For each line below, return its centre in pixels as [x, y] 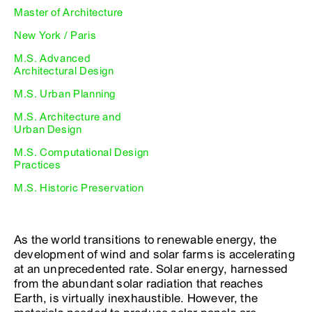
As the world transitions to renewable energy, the [146, 240]
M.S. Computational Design [81, 152]
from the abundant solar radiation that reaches [139, 283]
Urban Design [48, 129]
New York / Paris [55, 35]
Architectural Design [64, 71]
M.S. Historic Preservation [79, 188]
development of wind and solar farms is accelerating [155, 254]
